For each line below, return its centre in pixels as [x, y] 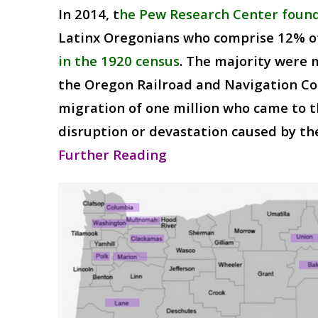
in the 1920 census [119, 61]
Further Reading [113, 154]
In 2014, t [89, 14]
